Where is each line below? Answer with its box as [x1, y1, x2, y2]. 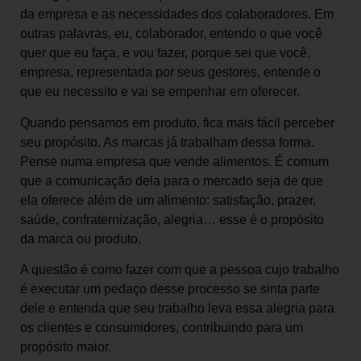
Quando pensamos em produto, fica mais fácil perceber [20, 115, 334, 130]
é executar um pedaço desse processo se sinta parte [20, 281, 320, 296]
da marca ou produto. [20, 231, 141, 246]
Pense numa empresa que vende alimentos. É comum [20, 154, 329, 168]
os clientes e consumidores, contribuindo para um [20, 320, 303, 334]
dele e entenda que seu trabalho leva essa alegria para [20, 301, 334, 315]
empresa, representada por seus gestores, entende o [20, 65, 321, 80]
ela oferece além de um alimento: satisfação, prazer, [20, 193, 316, 207]
